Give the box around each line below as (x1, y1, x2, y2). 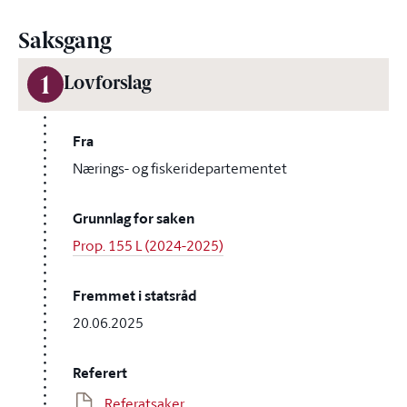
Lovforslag (64, 75, 151, 94)
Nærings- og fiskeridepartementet (73, 158, 287, 178)
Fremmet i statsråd (73, 285, 197, 306)
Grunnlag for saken (73, 208, 194, 229)
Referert (73, 362, 127, 383)
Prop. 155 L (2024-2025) (73, 235, 223, 255)
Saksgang (18, 32, 111, 54)
